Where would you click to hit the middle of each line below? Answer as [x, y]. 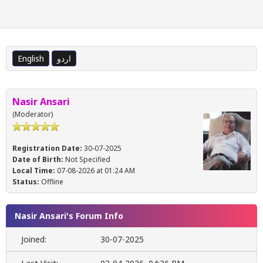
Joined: [34, 240]
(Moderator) [33, 114]
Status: [26, 182]
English [31, 59]
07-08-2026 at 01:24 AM [95, 171]
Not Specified [88, 160]
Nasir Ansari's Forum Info [69, 216]
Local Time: [34, 171]
